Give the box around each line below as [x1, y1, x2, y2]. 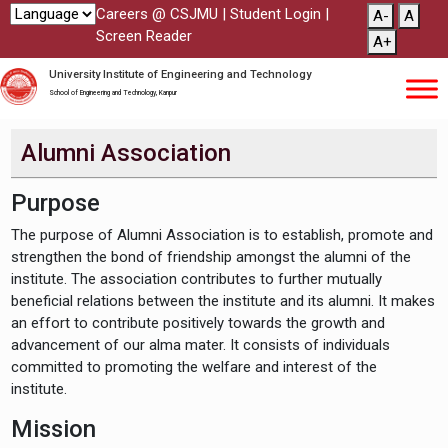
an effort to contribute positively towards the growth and [11, 314, 386, 333]
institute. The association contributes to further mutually [11, 270, 383, 289]
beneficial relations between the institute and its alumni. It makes [11, 292, 436, 311]
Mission [11, 415, 97, 444]
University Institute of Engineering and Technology [48, 68, 311, 81]
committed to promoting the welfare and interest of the [11, 358, 378, 377]
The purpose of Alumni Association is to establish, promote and [11, 226, 434, 245]
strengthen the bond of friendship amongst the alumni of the [11, 248, 412, 267]
